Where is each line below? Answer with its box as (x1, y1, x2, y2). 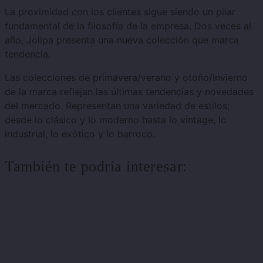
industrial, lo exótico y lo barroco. (5, 128, 155, 140)
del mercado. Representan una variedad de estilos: (5, 100, 230, 112)
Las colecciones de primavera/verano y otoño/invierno (5, 72, 248, 84)
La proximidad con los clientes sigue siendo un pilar (5, 6, 235, 18)
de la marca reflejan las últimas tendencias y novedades (5, 86, 254, 98)
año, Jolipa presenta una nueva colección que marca (5, 34, 239, 46)
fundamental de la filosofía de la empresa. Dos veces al (5, 20, 251, 32)
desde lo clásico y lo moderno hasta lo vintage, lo (5, 114, 227, 126)
